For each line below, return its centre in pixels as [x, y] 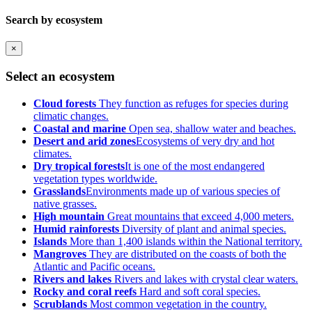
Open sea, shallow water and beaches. [211, 128]
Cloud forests [65, 103]
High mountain [69, 216]
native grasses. [65, 203]
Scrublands [60, 304]
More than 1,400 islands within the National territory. [185, 241]
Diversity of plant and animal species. [203, 228]
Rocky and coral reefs [85, 291]
